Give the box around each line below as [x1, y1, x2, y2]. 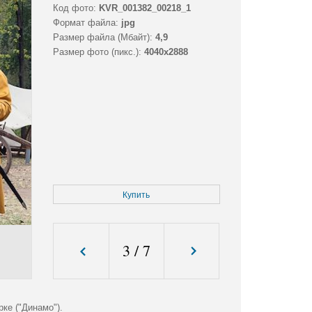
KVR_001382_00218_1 [98, 3, 191, 14]
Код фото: [52, 3, 96, 14]
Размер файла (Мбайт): [52, 32, 153, 43]
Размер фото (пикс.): [52, 47, 141, 58]
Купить [123, 190, 150, 201]
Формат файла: [52, 17, 118, 29]
